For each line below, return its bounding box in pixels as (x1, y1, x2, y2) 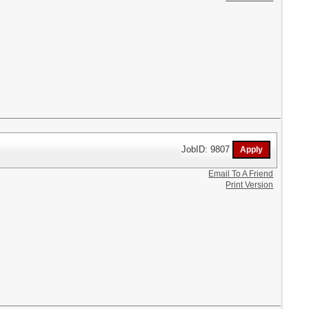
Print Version (226, 179, 274, 190)
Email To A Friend (208, 168, 274, 179)
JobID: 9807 (181, 143, 233, 154)
